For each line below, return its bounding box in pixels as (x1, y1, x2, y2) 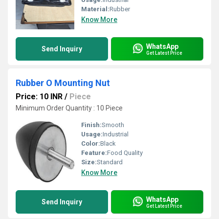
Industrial (103, 131, 129, 138)
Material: (81, 5, 109, 13)
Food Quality (107, 149, 143, 156)
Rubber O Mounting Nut (16, 78, 110, 88)
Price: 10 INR (16, 92, 63, 101)
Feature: (81, 149, 107, 156)
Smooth (102, 121, 124, 129)
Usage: (81, 131, 103, 138)
